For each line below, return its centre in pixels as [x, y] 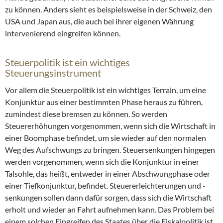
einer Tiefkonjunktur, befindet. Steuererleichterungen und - [105, 186]
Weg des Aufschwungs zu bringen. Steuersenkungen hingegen [110, 150]
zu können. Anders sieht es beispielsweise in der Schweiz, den [109, 9]
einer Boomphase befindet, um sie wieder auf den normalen [106, 138]
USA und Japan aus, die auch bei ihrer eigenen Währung [99, 21]
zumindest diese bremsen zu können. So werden [86, 114]
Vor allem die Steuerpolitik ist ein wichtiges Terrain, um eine [106, 90]
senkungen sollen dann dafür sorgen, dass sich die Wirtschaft [108, 198]
